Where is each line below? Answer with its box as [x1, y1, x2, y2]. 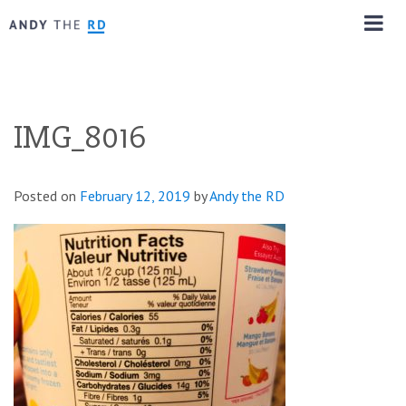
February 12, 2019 [80, 186, 190, 205]
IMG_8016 [14, 117, 146, 158]
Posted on [14, 186, 80, 205]
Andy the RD [209, 186, 285, 205]
